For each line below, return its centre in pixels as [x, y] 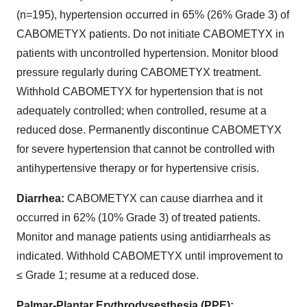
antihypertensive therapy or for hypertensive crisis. [138, 168]
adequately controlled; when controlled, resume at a [142, 110]
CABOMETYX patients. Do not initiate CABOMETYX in [150, 34]
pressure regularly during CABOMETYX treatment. [139, 72]
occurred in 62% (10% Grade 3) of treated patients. [138, 217]
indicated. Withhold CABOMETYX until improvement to [150, 256]
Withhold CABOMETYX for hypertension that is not [139, 91]
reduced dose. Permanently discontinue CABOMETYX [149, 130]
